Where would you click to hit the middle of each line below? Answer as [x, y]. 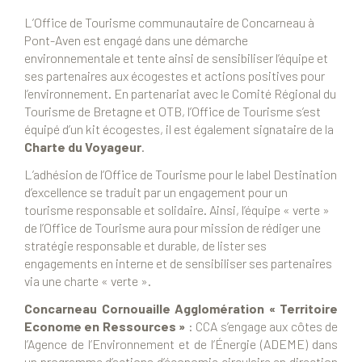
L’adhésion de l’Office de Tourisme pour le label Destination [181, 175]
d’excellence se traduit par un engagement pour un [156, 192]
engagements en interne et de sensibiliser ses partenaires [178, 263]
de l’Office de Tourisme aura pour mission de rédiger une [173, 228]
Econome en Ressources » [106, 326]
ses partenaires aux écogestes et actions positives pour [175, 76]
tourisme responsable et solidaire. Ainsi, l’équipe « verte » [177, 210]
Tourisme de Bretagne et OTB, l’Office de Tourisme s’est [173, 112]
